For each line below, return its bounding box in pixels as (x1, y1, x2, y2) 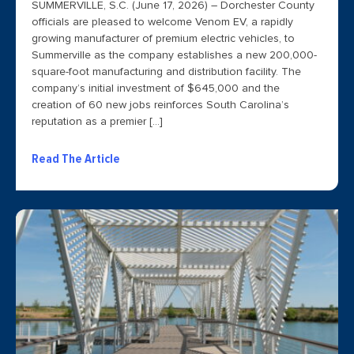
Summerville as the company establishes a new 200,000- (32, 50, 317, 62)
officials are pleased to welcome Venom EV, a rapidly (32, 17, 293, 28)
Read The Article (32, 153, 120, 166)
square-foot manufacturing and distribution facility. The (32, 66, 301, 78)
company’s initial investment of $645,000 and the (32, 83, 280, 95)
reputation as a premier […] (32, 116, 163, 128)
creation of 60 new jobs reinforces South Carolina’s (32, 100, 289, 111)
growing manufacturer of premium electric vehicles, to (32, 33, 295, 45)
